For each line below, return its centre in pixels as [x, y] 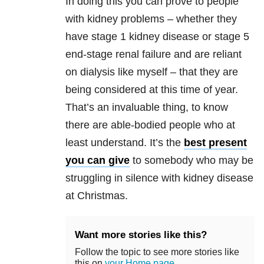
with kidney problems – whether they [151, 19]
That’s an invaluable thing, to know [147, 108]
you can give [98, 161]
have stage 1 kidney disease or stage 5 [157, 37]
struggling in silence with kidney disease [159, 178]
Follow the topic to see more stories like [157, 252]
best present [215, 143]
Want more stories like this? [141, 235]
